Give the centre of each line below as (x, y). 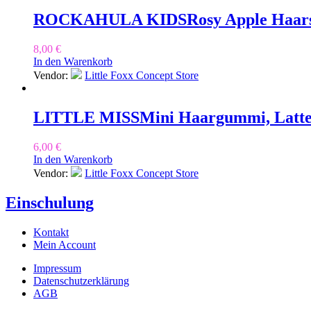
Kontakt (51, 232)
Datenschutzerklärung (81, 280)
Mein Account (65, 244)
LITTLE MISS (86, 118)
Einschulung (50, 202)
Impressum (57, 268)
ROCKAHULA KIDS (110, 20)
